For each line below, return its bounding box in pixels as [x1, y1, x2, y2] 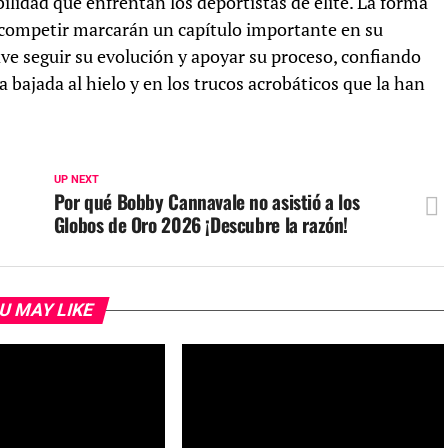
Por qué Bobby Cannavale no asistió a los [53, 187, 360, 217]
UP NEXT [53, 173, 99, 187]
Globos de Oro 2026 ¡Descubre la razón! [53, 210, 349, 240]
